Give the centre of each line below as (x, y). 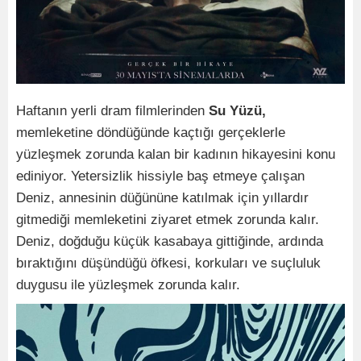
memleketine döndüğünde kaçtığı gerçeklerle (151, 133)
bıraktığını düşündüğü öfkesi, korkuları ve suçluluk (168, 263)
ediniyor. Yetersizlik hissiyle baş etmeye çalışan (160, 176)
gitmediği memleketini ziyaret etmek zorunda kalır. (168, 220)
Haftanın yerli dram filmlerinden (112, 111)
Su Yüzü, (237, 111)
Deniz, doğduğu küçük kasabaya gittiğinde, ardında (170, 242)
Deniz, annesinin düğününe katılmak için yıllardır (162, 198)
